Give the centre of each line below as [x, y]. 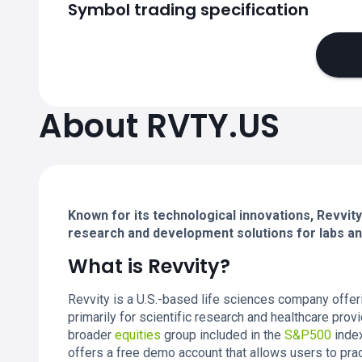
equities [138, 335]
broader [91, 335]
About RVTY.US [159, 126]
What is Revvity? [149, 266]
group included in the [223, 335]
